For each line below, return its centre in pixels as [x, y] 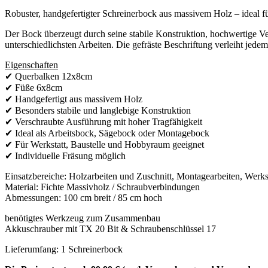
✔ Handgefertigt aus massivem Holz [74, 99]
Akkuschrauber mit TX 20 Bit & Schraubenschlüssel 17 [110, 229]
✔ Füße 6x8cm [33, 87]
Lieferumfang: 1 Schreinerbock [64, 249]
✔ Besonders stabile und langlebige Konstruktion [98, 110]
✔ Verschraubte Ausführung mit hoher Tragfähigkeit [103, 121]
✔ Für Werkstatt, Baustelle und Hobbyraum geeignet [104, 144]
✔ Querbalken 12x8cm [48, 76]
